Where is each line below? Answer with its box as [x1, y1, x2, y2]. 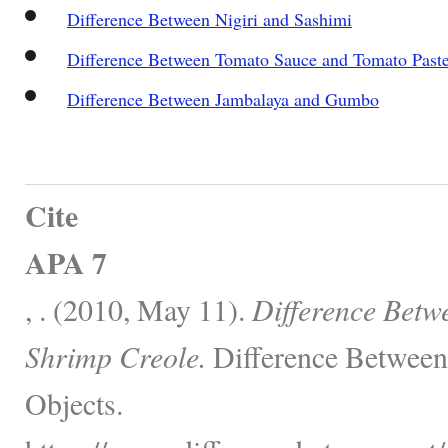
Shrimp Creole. [25, 335, 206, 376]
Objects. [25, 382, 123, 423]
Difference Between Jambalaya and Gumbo [66, 86, 379, 111]
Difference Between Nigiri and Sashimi [66, 6, 352, 31]
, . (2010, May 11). [25, 288, 252, 329]
